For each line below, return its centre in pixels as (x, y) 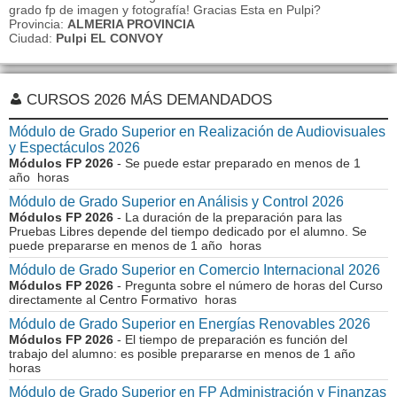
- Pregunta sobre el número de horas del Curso (248, 285)
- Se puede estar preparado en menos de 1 (237, 163)
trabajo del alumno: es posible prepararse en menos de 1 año (184, 354)
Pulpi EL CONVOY (109, 38)
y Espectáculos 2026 (74, 148)
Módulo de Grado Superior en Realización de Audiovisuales (197, 132)
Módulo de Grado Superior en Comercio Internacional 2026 (195, 270)
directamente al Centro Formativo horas (123, 300)
